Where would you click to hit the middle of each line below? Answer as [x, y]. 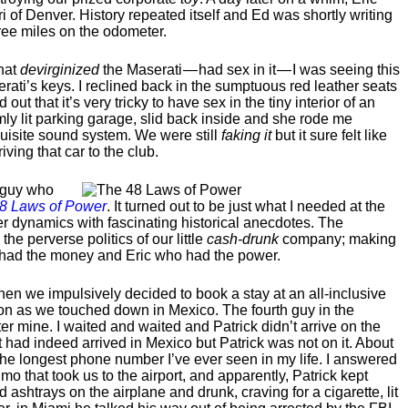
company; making [337, 239]
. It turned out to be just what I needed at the [246, 206]
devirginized [60, 70]
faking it [246, 135]
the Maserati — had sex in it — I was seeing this [250, 70]
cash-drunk [243, 239]
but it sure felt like [329, 135]
